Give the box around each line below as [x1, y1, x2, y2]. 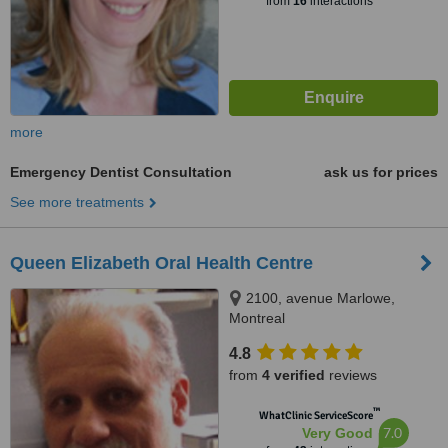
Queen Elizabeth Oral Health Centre [10, 253, 313, 273]
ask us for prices [324, 164, 438, 180]
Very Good [301, 425, 373, 441]
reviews [325, 367, 377, 383]
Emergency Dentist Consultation [10, 164, 232, 180]
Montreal [229, 310, 285, 326]
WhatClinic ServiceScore [258, 409, 373, 422]
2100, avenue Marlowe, [246, 290, 395, 306]
